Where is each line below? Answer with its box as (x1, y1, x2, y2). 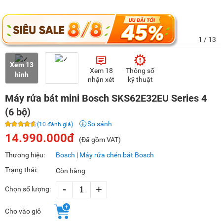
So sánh (87, 120, 112, 128)
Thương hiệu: (5, 151, 45, 159)
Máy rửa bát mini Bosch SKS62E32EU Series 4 (5, 92, 207, 105)
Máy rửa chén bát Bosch (79, 151, 154, 159)
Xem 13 (10, 61, 34, 69)
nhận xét (88, 75, 114, 84)
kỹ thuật (127, 75, 153, 84)
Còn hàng (56, 167, 85, 175)
